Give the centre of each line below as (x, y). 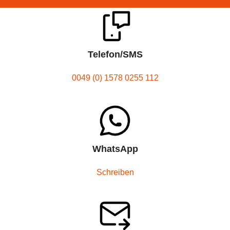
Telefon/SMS (115, 54)
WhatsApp (115, 149)
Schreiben (115, 172)
